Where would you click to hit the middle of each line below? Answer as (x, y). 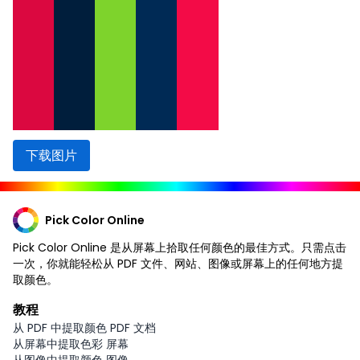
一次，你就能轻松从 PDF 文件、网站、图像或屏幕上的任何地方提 (178, 263)
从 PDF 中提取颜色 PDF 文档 (84, 327)
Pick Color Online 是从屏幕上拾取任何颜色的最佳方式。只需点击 (180, 247)
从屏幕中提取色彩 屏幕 (71, 344)
